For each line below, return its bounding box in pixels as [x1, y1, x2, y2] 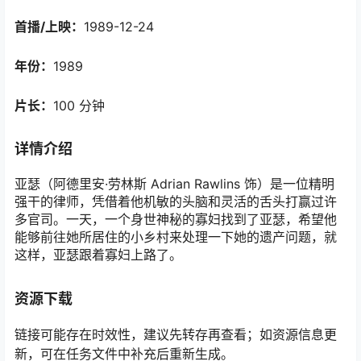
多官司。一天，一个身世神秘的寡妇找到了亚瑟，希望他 [15, 211, 337, 228]
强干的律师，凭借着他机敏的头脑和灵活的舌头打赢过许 [15, 193, 337, 210]
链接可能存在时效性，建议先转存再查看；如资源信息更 [15, 326, 337, 342]
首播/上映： [15, 18, 84, 35]
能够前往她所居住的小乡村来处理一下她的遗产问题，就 [15, 229, 337, 246]
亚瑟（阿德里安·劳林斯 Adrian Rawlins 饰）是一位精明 [15, 176, 334, 193]
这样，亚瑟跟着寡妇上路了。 [15, 247, 182, 263]
